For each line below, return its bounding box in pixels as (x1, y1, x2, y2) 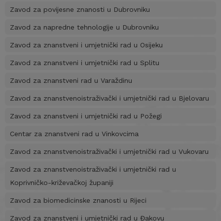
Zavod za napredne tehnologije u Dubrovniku (10, 23, 159, 32)
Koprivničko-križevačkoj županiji (10, 179, 113, 187)
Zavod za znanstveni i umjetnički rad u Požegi (10, 112, 162, 120)
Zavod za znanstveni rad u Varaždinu (10, 76, 132, 85)
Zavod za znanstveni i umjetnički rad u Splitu (10, 59, 159, 67)
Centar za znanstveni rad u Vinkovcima (10, 130, 139, 138)
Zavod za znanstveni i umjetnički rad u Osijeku (10, 41, 163, 49)
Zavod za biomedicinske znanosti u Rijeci (10, 196, 147, 205)
